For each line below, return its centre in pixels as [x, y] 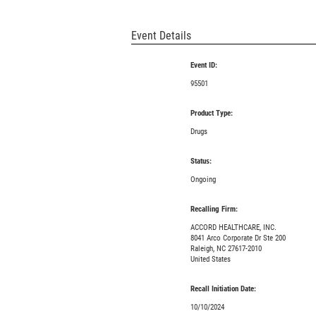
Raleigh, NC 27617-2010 [226, 249]
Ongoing [203, 180]
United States [210, 259]
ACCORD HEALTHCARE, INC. [233, 227]
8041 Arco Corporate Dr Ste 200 [238, 238]
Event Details [161, 36]
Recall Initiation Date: [223, 289]
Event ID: [203, 65]
